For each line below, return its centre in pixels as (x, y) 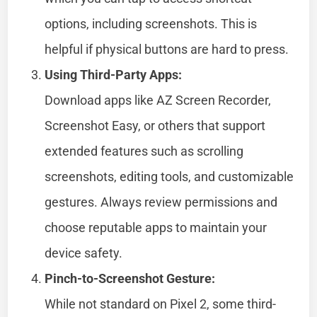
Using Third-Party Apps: (114, 74)
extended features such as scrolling (144, 151)
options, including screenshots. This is (151, 23)
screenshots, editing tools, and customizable (169, 176)
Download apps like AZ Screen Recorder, (158, 100)
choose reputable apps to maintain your (156, 227)
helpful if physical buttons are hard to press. (167, 49)
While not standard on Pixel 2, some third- (161, 304)
